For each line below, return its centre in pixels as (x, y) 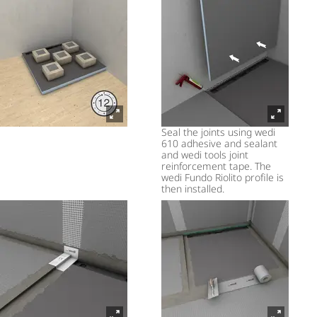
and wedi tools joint (205, 155)
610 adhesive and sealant (219, 144)
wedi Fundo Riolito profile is (223, 178)
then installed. (193, 189)
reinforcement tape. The (216, 166)
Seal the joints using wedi (218, 132)
